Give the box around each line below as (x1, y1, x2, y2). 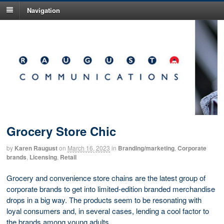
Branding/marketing (118, 143, 174, 153)
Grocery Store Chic (6, 122, 116, 140)
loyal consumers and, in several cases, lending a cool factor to (6, 205, 209, 216)
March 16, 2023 (67, 143, 110, 152)
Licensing (29, 152, 57, 162)
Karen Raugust (14, 143, 57, 153)
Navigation (27, 5, 60, 15)
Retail (60, 152, 76, 162)
